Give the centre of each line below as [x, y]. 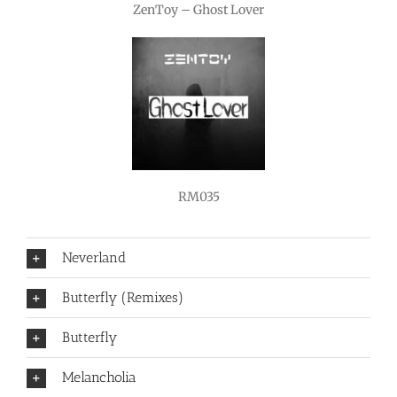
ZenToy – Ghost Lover [198, 10]
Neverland [93, 258]
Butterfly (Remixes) [122, 298]
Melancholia [99, 378]
